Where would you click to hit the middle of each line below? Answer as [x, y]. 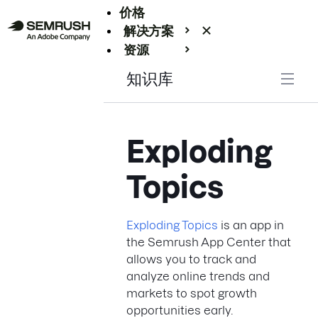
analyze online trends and [198, 276]
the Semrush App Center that [209, 242]
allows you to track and [191, 259]
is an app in [251, 225]
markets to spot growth [192, 293]
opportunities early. [180, 310]
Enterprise [152, 68]
